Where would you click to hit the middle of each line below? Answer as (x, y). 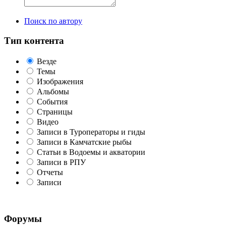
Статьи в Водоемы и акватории (91, 152)
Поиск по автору (53, 21)
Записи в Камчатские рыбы (84, 142)
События (52, 101)
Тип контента (34, 41)
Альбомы (53, 91)
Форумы (23, 219)
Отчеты (50, 172)
